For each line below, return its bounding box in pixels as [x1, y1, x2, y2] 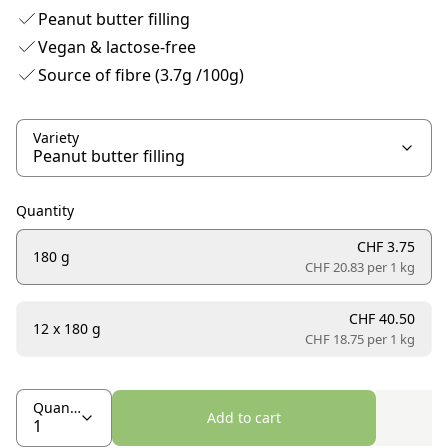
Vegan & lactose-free [38, 36, 196, 59]
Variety [33, 128, 79, 148]
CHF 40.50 [349, 309, 415, 329]
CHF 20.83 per [305, 258, 387, 277]
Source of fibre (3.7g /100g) [38, 64, 244, 87]
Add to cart [207, 408, 281, 428]
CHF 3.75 [357, 237, 415, 257]
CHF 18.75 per [305, 330, 387, 349]
